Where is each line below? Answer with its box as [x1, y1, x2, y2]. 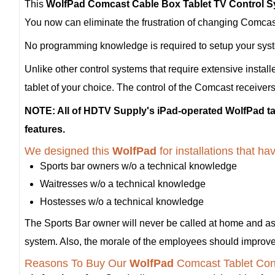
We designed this [25, 144, 112, 157]
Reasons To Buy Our [25, 257, 130, 269]
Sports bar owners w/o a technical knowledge [40, 160, 237, 171]
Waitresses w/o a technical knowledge [40, 178, 206, 189]
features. [25, 123, 65, 134]
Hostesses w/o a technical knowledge [40, 196, 204, 207]
